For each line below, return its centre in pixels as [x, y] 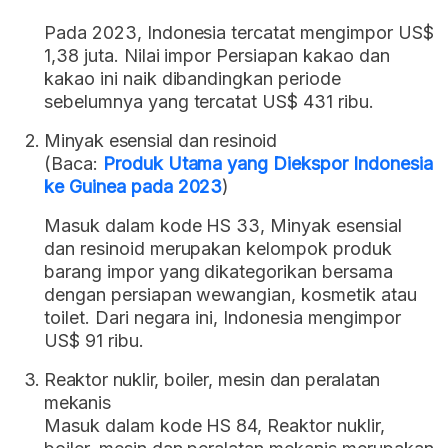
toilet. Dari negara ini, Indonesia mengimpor [222, 317]
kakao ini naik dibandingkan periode [192, 78]
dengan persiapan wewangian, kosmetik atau [230, 294]
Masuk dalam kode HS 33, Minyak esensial [223, 225]
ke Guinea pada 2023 [133, 186]
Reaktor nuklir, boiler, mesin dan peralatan [212, 379]
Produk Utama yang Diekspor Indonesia [267, 163]
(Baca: [73, 163]
